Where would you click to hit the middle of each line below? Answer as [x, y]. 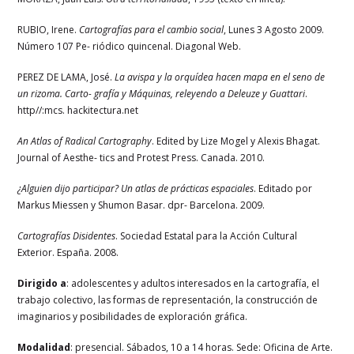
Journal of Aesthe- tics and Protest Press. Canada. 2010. [141, 157]
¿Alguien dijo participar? [70, 188]
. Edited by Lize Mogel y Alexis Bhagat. [236, 141]
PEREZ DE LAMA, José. [66, 77]
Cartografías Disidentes [67, 235]
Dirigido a [42, 283]
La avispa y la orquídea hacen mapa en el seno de [220, 77]
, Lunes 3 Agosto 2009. [274, 29]
